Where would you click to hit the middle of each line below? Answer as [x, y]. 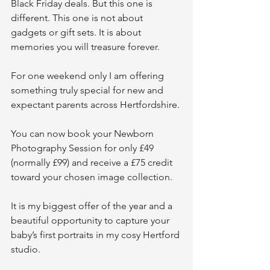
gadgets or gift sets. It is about [77, 32]
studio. [26, 249]
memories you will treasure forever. [85, 47]
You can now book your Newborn [83, 133]
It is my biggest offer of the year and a [93, 206]
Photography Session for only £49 [83, 148]
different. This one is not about [78, 18]
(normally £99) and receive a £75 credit [93, 162]
